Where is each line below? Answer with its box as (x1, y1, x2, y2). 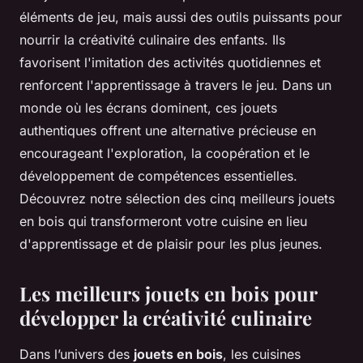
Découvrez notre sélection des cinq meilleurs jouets (19, 190, 335, 207)
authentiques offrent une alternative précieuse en (19, 122, 316, 139)
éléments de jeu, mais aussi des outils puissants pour (19, 8, 342, 25)
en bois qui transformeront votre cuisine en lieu (19, 212, 307, 229)
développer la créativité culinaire (19, 304, 312, 331)
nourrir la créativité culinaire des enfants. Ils (19, 31, 285, 48)
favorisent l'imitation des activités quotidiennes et (19, 53, 321, 70)
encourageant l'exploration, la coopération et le (19, 144, 310, 161)
